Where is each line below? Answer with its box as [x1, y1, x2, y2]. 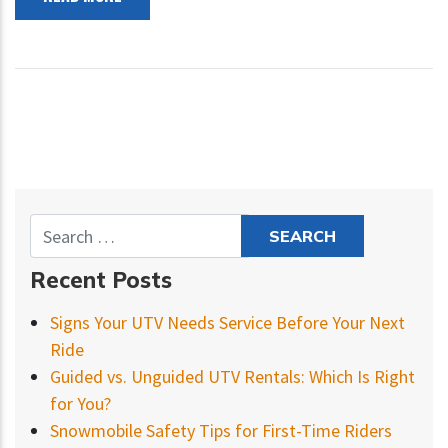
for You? [50, 392, 111, 416]
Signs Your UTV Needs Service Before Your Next [50, 311, 405, 335]
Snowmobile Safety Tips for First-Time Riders [50, 419, 392, 443]
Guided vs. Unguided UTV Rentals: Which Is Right [50, 365, 415, 389]
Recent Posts [30, 266, 172, 295]
